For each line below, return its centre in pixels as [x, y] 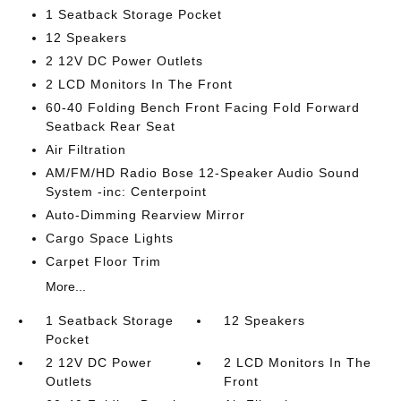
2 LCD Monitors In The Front [139, 84]
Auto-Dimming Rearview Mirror [145, 215]
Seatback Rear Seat [110, 126]
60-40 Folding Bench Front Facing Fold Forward [202, 107]
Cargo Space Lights [109, 238]
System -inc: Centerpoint [126, 192]
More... [65, 286]
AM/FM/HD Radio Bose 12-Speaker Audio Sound [202, 173]
